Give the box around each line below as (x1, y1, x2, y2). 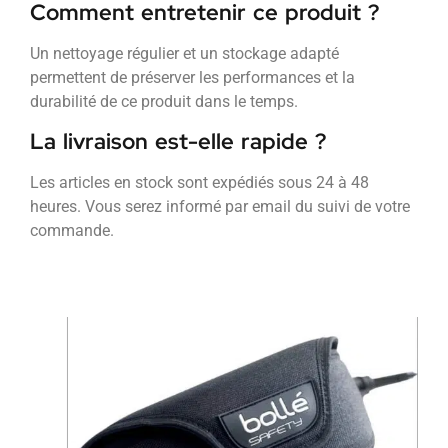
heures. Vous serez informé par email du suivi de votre (30, 196, 410, 216)
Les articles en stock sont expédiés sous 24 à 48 (30, 172, 369, 192)
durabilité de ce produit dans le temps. (30, 92, 298, 112)
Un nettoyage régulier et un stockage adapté (30, 44, 339, 64)
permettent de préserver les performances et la (30, 68, 355, 88)
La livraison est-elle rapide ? (30, 126, 326, 156)
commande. (30, 220, 114, 240)
